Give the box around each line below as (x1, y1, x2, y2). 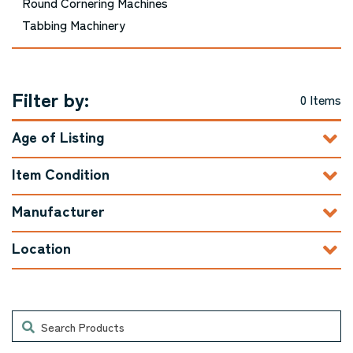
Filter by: (12, 85, 89, 113)
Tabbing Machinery (22, 15, 125, 34)
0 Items (300, 90, 341, 109)
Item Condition (12, 162, 110, 184)
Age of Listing (12, 125, 104, 147)
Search (11, 309, 50, 328)
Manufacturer (12, 199, 105, 221)
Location (12, 236, 71, 258)
